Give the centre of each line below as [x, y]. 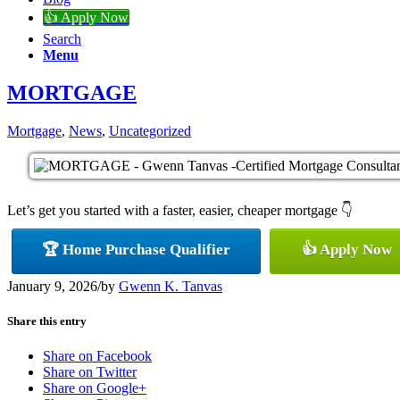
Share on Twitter [90, 372]
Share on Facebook [97, 356]
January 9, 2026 [52, 286]
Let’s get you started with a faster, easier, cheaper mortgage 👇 [180, 210]
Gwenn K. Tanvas [171, 286]
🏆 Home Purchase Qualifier [136, 249]
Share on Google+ [95, 388]
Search [62, 39]
